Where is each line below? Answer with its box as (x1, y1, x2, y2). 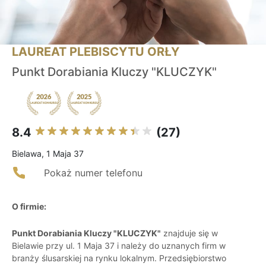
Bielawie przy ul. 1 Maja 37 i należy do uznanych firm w (12, 240, 226, 251)
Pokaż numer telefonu (44, 167, 142, 179)
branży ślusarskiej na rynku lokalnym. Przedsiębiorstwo (12, 253, 226, 264)
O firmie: (12, 201, 46, 212)
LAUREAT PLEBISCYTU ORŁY (12, 45, 179, 59)
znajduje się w (161, 228, 218, 239)
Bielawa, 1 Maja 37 (12, 148, 84, 159)
